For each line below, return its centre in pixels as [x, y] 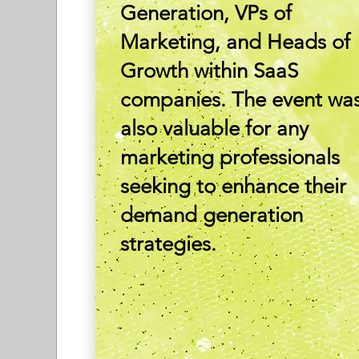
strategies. [169, 244]
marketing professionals [230, 157]
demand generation [212, 215]
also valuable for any [215, 129]
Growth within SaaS [210, 71]
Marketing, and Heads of [236, 42]
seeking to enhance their [234, 186]
